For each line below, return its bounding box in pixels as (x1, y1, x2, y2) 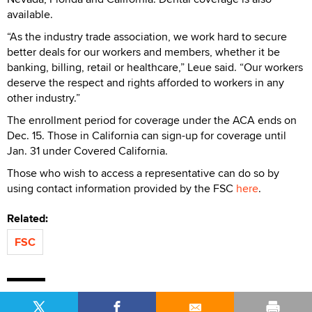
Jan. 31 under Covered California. (7, 142, 168, 159)
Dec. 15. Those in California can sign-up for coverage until (7, 127, 286, 143)
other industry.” (7, 89, 80, 106)
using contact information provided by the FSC (7, 180, 236, 196)
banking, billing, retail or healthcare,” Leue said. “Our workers (7, 58, 303, 75)
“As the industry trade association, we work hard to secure (7, 28, 287, 45)
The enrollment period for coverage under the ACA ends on (7, 111, 297, 128)
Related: (7, 210, 54, 226)
